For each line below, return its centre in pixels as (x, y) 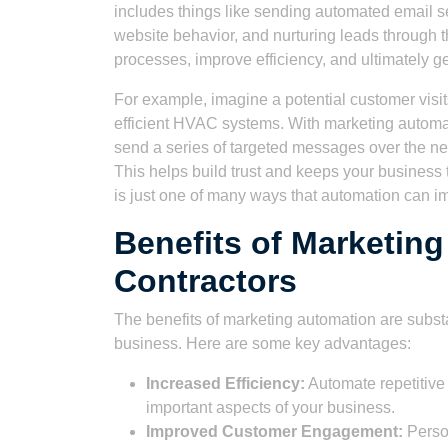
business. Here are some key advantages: (262, 343)
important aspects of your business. (270, 407)
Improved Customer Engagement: (274, 431)
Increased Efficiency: (225, 383)
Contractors (205, 281)
